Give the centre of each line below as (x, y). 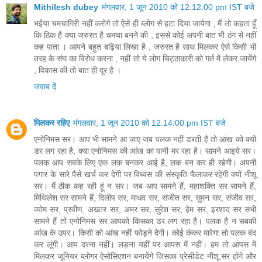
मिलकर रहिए (52, 123)
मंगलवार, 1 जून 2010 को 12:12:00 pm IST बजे (178, 7)
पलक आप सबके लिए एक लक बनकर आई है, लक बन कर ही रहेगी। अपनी (145, 163)
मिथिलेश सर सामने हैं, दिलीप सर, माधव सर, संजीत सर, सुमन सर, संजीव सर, (145, 198)
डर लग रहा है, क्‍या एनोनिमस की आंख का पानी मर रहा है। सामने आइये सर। (145, 151)
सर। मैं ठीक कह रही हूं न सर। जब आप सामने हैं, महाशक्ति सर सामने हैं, (145, 186)
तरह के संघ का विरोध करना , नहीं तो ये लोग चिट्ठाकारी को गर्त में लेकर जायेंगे (145, 59)
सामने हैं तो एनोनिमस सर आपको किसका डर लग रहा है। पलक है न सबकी (145, 221)
